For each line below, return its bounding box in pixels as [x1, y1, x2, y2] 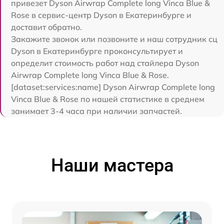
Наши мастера [50, 155, 173, 176]
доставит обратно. [11, 22, 82, 32]
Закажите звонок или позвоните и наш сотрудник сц [11, 34, 217, 44]
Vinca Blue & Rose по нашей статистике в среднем [11, 94, 204, 104]
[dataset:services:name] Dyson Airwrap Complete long [11, 82, 215, 92]
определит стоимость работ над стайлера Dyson [11, 58, 199, 68]
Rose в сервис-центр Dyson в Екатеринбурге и [11, 10, 191, 20]
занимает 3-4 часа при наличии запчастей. [11, 106, 182, 116]
